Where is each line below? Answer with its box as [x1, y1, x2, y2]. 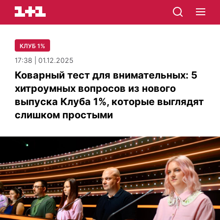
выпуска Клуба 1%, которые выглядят [15, 96, 204, 108]
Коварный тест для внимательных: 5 [15, 69, 197, 81]
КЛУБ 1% [20, 42, 45, 50]
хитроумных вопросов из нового [15, 82, 176, 94]
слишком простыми [15, 109, 113, 121]
